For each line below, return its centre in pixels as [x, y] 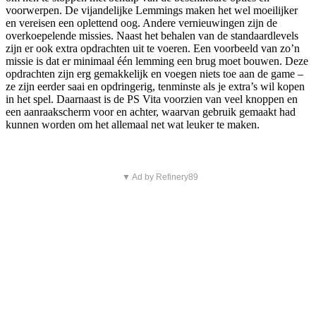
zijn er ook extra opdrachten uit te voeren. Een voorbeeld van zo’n [153, 48]
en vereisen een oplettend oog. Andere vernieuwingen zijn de [141, 23]
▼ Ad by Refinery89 [160, 177]
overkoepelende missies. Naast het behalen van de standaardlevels [152, 35]
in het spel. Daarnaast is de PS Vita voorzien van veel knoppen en [152, 99]
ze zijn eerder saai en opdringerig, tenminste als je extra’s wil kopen [155, 86]
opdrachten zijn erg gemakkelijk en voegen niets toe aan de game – [154, 73]
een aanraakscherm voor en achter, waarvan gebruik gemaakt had [151, 111]
